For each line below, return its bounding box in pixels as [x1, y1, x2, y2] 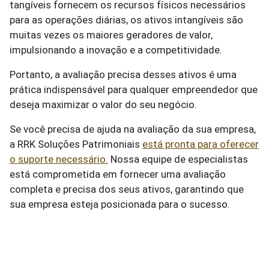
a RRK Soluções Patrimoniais [10, 138, 142, 150]
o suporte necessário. [10, 153, 108, 165]
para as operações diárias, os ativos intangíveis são [10, 14, 243, 26]
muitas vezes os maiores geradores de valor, [10, 29, 213, 41]
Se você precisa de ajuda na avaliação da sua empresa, [10, 123, 256, 135]
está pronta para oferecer [142, 138, 259, 150]
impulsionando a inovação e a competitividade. [10, 44, 225, 56]
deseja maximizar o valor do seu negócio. [10, 98, 197, 110]
